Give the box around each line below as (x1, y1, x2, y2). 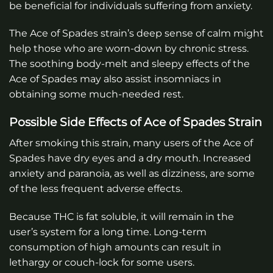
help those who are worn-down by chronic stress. (9, 43, 249, 55)
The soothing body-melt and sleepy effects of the (9, 58, 250, 70)
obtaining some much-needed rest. (9, 88, 183, 101)
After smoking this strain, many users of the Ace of (9, 136, 253, 149)
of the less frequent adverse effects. (9, 182, 182, 194)
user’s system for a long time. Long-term (9, 225, 207, 238)
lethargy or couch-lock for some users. (9, 256, 194, 268)
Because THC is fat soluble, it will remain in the (9, 210, 234, 222)
